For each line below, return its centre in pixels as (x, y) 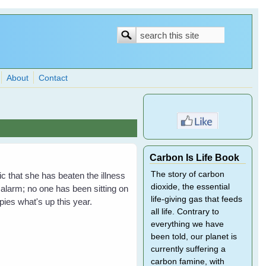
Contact (53, 78)
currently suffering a (188, 249)
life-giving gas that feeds (196, 199)
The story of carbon (187, 174)
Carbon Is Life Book (194, 157)
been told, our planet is (194, 237)
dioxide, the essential (190, 187)
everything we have (187, 224)
